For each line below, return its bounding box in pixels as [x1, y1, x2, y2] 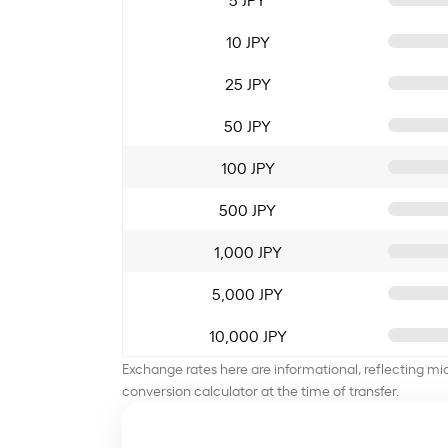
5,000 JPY [212, 281, 283, 304]
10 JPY [225, 29, 270, 52]
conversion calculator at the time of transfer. [122, 379, 399, 399]
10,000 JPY [208, 323, 287, 346]
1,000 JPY [213, 239, 282, 262]
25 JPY [224, 71, 271, 94]
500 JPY [219, 197, 276, 220]
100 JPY [220, 155, 275, 178]
